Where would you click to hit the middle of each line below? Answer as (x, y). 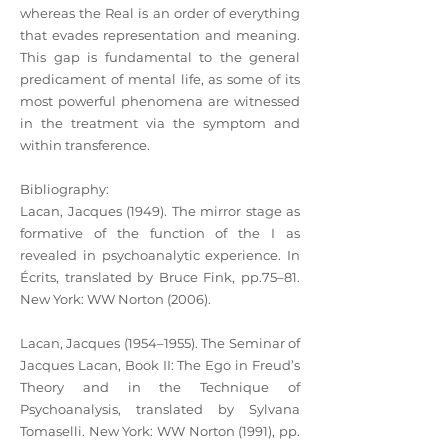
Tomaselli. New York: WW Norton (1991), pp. (160, 431)
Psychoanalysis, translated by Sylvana (160, 409)
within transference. (85, 145)
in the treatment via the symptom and (160, 123)
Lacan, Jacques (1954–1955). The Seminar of (160, 343)
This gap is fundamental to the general (160, 57)
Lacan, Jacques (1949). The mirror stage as (160, 211)
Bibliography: (64, 189)
